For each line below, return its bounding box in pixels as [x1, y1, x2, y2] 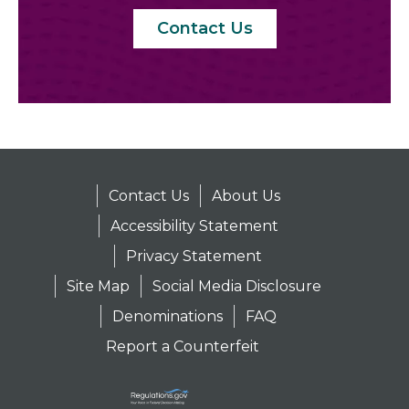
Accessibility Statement [160, 217, 329, 235]
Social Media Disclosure [203, 278, 372, 295]
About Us [261, 187, 330, 204]
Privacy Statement [176, 247, 312, 265]
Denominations [162, 308, 273, 325]
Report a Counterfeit [156, 338, 309, 355]
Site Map [117, 278, 180, 295]
